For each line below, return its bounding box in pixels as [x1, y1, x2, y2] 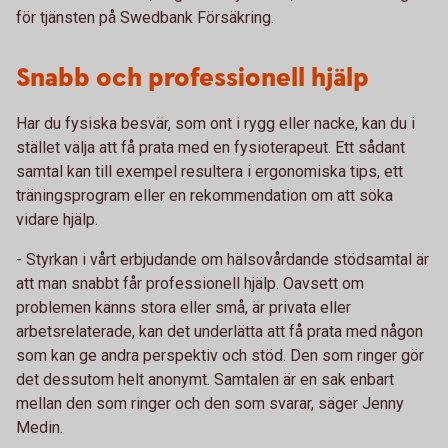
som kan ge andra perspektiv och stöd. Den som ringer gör [16, 346, 424, 365]
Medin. [16, 418, 63, 437]
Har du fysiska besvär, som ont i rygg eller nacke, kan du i [16, 114, 415, 133]
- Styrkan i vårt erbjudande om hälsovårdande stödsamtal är [16, 250, 429, 269]
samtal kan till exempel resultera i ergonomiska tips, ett [16, 162, 403, 181]
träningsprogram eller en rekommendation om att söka [16, 186, 393, 205]
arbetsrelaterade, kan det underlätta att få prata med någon [16, 322, 423, 341]
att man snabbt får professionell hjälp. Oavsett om [16, 274, 364, 293]
